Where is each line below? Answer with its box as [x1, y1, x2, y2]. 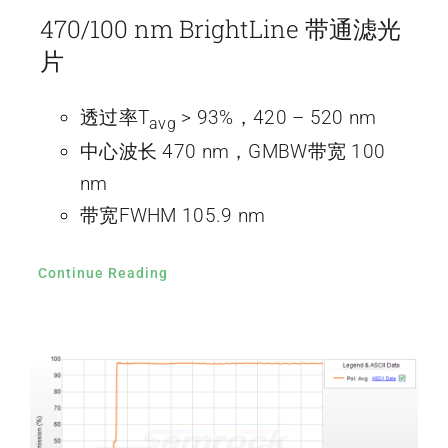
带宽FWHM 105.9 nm [79, 204, 266, 228]
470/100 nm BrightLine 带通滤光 [39, 13, 401, 46]
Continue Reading [37, 265, 168, 282]
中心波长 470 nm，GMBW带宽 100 [79, 140, 386, 164]
